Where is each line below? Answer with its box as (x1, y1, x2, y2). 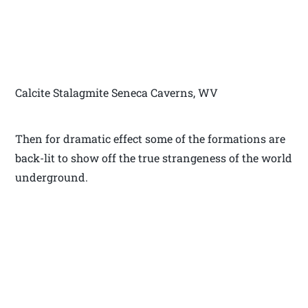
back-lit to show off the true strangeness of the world (15, 150, 293, 165)
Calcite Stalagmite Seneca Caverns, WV (15, 85, 219, 100)
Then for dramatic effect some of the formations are (15, 131, 286, 146)
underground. (15, 169, 89, 184)
